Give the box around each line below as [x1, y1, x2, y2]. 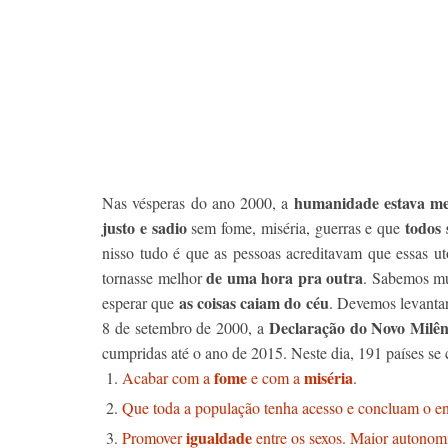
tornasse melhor [102, 267, 206, 288]
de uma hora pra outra [206, 266, 363, 289]
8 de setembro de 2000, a [102, 317, 269, 338]
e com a [251, 367, 304, 388]
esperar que [102, 292, 179, 313]
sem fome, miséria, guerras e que [186, 217, 405, 238]
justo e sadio [102, 216, 187, 239]
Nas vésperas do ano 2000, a [102, 192, 294, 213]
